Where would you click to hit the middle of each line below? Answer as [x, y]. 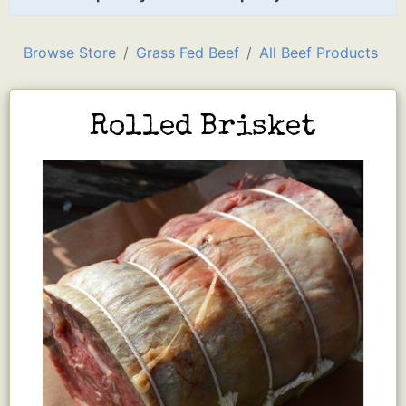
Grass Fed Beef [188, 52]
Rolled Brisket [203, 128]
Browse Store [70, 52]
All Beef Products [319, 52]
